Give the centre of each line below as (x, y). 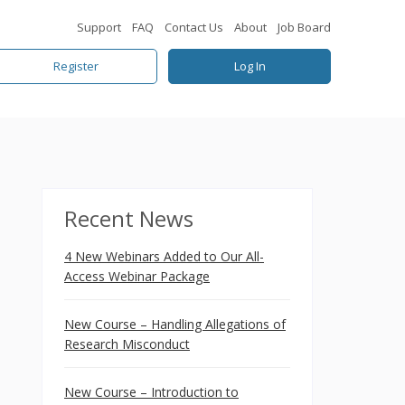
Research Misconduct (127, 344)
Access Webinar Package (137, 276)
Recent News (129, 218)
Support (99, 27)
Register (76, 66)
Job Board (304, 27)
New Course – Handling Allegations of (175, 324)
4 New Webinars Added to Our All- (164, 256)
